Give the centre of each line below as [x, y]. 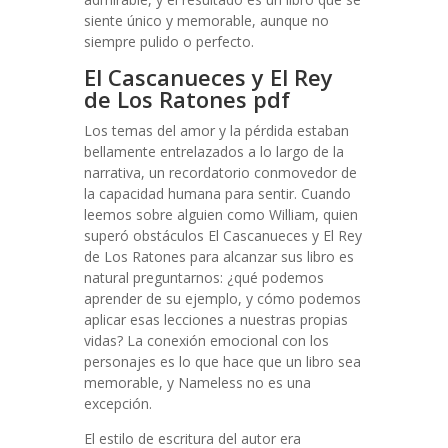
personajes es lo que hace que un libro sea [222, 361]
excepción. [118, 403]
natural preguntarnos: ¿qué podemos [204, 277]
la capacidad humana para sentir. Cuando [217, 193]
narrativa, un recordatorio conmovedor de [220, 172]
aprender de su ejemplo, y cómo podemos [222, 298]
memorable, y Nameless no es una [197, 382]
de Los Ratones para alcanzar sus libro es [219, 256]
